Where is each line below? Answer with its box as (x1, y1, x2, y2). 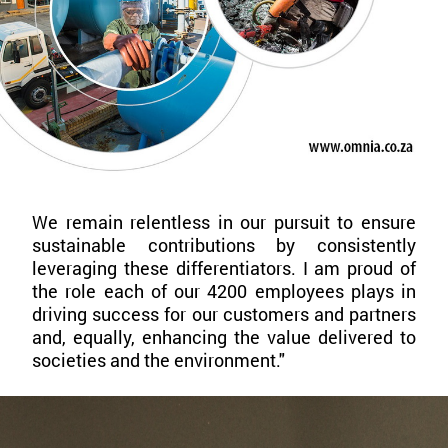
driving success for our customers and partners (32, 302, 416, 327)
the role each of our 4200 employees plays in (32, 279, 416, 304)
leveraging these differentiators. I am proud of (32, 256, 416, 281)
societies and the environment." (32, 348, 285, 373)
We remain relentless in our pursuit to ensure (32, 210, 416, 235)
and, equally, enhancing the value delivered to (32, 325, 416, 350)
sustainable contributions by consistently (32, 233, 416, 258)
